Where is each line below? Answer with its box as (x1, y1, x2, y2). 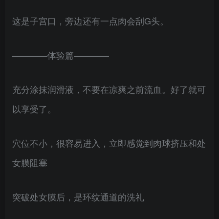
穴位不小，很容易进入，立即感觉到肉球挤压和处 (12, 136, 206, 149)
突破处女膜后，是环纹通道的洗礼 (12, 190, 144, 203)
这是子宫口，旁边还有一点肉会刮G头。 (12, 14, 169, 27)
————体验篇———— (12, 48, 109, 61)
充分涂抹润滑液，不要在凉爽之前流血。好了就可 (12, 83, 206, 95)
